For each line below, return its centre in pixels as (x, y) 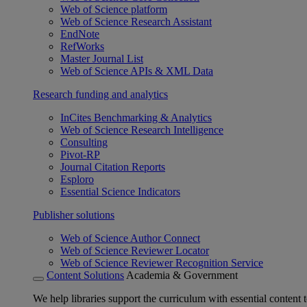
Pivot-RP (80, 155)
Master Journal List (102, 59)
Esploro (77, 179)
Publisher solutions (74, 215)
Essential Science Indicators (120, 192)
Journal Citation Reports (113, 167)
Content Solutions (85, 275)
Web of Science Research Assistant (136, 22)
